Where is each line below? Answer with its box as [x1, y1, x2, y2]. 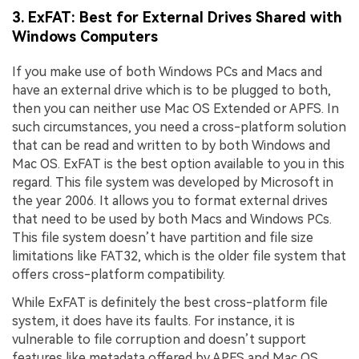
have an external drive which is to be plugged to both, [12, 82, 331, 98]
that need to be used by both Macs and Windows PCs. [12, 211, 332, 227]
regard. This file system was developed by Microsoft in [12, 174, 333, 190]
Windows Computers [12, 28, 158, 46]
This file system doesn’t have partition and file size [12, 229, 313, 245]
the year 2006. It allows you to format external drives [12, 192, 328, 208]
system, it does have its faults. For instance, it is [12, 313, 295, 329]
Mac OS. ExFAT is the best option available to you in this [12, 155, 345, 171]
